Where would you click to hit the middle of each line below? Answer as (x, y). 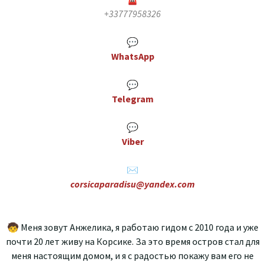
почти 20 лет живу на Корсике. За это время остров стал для (132, 241)
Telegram (132, 98)
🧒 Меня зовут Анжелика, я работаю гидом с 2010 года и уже (132, 227)
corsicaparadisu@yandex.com (132, 184)
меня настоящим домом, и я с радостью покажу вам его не (132, 255)
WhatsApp (132, 56)
